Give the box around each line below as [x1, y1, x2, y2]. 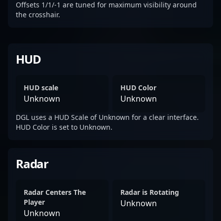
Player [24, 197, 45, 207]
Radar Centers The [24, 187, 86, 197]
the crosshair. [16, 10, 60, 19]
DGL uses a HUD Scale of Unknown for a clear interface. [16, 112, 199, 122]
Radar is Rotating [120, 187, 179, 197]
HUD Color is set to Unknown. [16, 122, 112, 132]
